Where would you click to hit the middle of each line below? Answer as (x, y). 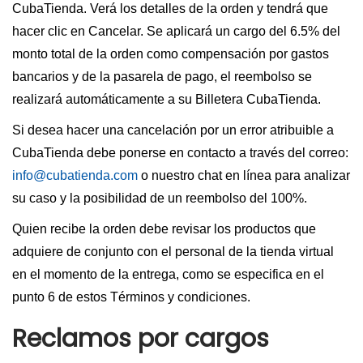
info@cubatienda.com (75, 175)
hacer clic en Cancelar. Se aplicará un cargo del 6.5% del (176, 31)
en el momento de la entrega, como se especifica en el (168, 274)
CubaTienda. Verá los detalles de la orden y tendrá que (170, 9)
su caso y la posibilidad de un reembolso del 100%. (160, 198)
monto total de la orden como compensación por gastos (171, 54)
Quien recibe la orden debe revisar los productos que (164, 229)
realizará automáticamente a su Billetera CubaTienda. (167, 99)
